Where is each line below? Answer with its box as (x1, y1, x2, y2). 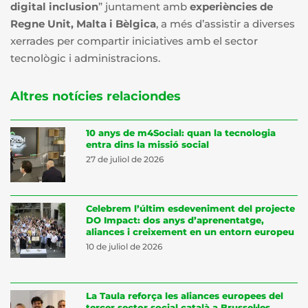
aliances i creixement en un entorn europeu (86, 225, 294, 237)
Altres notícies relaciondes (10, 88, 181, 104)
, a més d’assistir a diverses (156, 16, 295, 30)
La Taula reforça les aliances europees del (86, 289, 283, 301)
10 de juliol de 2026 (86, 241, 162, 252)
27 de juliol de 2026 (86, 153, 164, 164)
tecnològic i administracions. (10, 51, 160, 65)
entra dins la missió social (86, 138, 209, 150)
